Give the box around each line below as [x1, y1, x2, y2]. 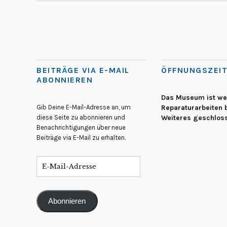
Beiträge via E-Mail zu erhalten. [36, 134, 126, 142]
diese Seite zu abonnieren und [36, 113, 125, 122]
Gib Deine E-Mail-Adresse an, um [36, 103, 131, 111]
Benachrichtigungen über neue [36, 124, 126, 132]
